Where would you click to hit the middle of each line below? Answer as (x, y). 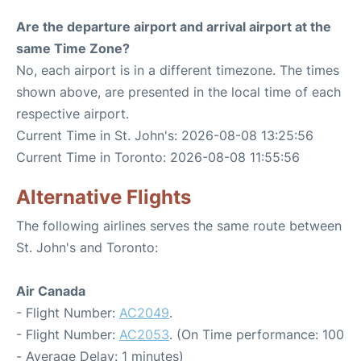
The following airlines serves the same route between (179, 226)
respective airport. (73, 114)
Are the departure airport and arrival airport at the (174, 27)
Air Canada (51, 291)
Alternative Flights (104, 197)
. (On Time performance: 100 (257, 334)
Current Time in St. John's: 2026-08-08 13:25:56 (165, 135)
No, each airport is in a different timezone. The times (178, 70)
